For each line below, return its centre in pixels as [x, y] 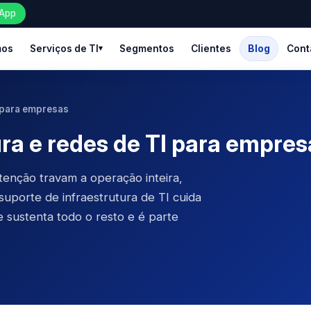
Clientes [211, 49]
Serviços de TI [64, 49]
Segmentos [146, 49]
